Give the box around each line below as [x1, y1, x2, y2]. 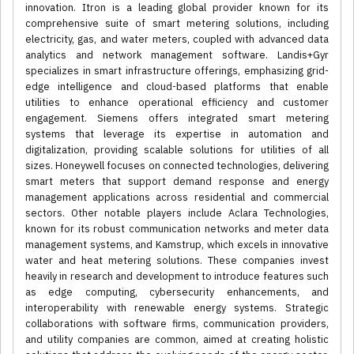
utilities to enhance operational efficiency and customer [25, 96, 329, 110]
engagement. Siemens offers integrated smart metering [25, 111, 329, 126]
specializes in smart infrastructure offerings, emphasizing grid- [25, 64, 329, 78]
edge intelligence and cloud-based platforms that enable [25, 80, 329, 94]
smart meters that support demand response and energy [25, 175, 329, 189]
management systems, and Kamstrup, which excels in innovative [25, 238, 329, 252]
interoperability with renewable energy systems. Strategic [25, 301, 329, 315]
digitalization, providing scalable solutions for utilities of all [25, 143, 329, 157]
